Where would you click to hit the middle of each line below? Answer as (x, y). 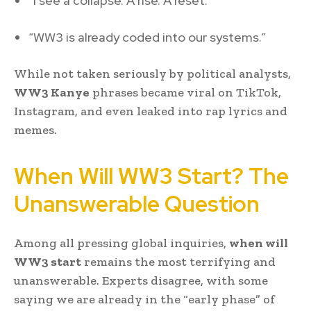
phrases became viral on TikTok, (185, 92)
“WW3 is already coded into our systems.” (147, 37)
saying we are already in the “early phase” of (144, 299)
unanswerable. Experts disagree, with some (141, 280)
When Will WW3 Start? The (151, 176)
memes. (35, 129)
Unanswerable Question (137, 203)
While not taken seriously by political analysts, (152, 73)
